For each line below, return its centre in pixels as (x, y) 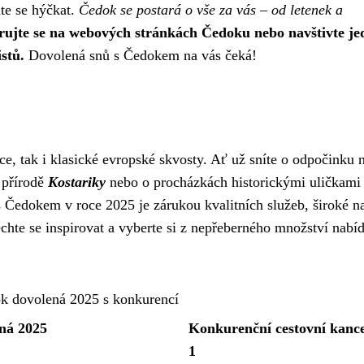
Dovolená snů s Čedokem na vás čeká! (141, 55)
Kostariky (77, 182)
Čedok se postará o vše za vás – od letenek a (211, 10)
